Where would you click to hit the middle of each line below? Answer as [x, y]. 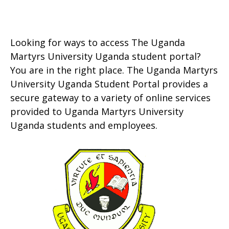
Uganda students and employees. [84, 125]
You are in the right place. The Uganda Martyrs [114, 70]
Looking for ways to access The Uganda [98, 42]
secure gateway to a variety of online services [110, 98]
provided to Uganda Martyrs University [97, 111]
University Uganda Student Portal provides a [109, 84]
